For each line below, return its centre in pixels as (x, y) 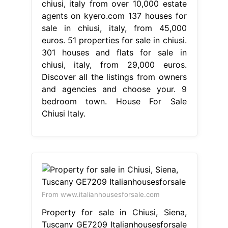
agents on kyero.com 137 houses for (114, 16)
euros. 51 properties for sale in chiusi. (114, 40)
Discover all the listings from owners (114, 77)
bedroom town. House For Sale (114, 101)
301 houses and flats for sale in (114, 52)
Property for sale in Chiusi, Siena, (114, 212)
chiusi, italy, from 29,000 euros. (114, 64)
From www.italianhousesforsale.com (101, 194)
